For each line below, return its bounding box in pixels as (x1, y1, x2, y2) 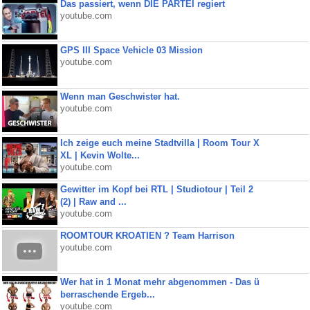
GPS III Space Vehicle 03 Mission (60, 45, 203, 55)
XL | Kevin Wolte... (60, 150, 140, 161)
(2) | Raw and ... (60, 197, 127, 207)
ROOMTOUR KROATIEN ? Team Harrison (60, 230, 235, 241)
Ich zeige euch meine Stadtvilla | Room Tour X (60, 138, 259, 148)
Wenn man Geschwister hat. (60, 91, 180, 102)
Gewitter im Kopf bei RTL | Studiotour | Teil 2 (60, 184, 253, 194)
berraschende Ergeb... (60, 289, 155, 300)
